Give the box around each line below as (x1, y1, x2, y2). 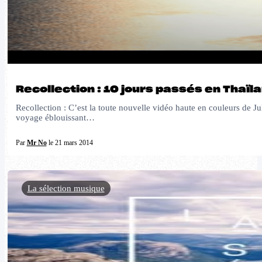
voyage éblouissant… (15, 113, 95, 123)
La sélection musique (27, 184, 105, 194)
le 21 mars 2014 (46, 139, 93, 147)
